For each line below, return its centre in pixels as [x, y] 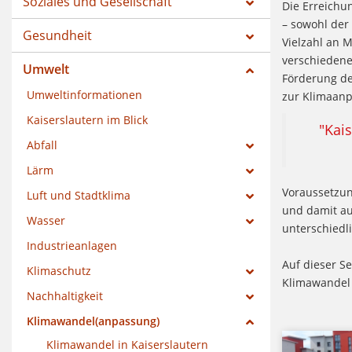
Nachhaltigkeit [65, 295]
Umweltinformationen [84, 94]
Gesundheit [57, 35]
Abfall [42, 145]
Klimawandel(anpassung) [93, 321]
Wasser [46, 220]
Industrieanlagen [72, 245]
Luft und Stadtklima [79, 195]
